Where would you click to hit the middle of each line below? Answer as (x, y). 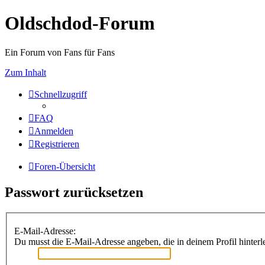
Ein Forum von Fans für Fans (60, 52)
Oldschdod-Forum (80, 23)
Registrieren (57, 144)
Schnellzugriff (61, 94)
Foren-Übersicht (65, 166)
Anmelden (54, 131)
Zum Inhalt (25, 72)
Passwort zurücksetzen (74, 192)
